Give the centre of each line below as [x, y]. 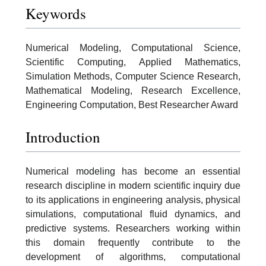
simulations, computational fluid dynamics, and [133, 214]
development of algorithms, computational [133, 256]
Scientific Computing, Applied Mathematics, [133, 62]
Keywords [56, 14]
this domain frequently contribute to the [133, 242]
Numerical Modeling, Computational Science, [133, 48]
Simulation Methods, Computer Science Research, [133, 76]
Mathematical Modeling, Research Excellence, [133, 91]
